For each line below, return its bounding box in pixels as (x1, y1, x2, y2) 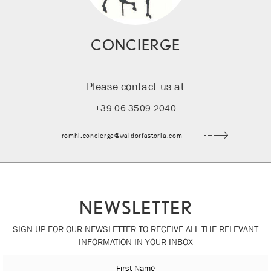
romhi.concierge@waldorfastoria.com (61, 130, 183, 140)
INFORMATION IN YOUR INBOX (78, 235, 193, 248)
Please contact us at (87, 79, 184, 94)
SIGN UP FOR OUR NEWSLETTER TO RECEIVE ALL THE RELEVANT (13, 223, 258, 235)
